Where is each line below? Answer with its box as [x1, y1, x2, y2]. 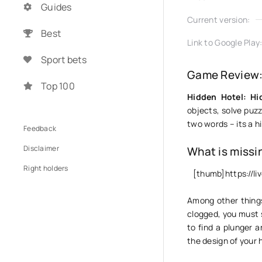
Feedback [23, 123, 57, 133]
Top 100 [41, 80, 75, 92]
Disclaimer [23, 143, 59, 153]
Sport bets [41, 53, 87, 66]
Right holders [23, 163, 68, 173]
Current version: [187, 14, 250, 25]
